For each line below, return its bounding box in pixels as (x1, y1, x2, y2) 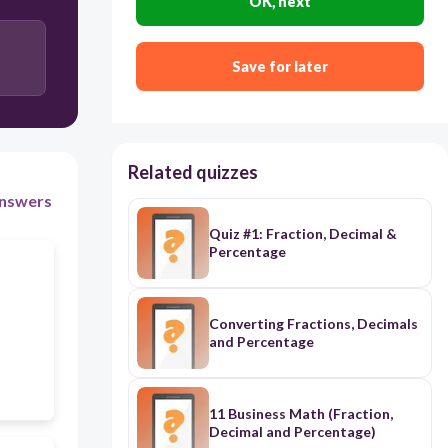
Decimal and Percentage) (208, 423, 376, 441)
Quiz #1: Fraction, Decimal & (208, 225, 397, 243)
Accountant (177, 34, 251, 51)
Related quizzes (127, 161, 258, 184)
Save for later (231, 58, 328, 76)
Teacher (189, 96, 240, 113)
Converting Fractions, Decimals (208, 315, 418, 333)
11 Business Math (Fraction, (208, 405, 393, 423)
